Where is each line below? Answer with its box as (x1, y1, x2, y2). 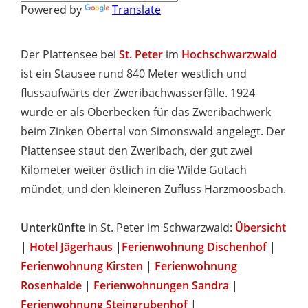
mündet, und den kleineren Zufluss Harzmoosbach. (21, 181, 286, 197)
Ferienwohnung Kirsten (21, 258, 143, 274)
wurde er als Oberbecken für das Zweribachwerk (21, 104, 271, 120)
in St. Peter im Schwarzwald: (88, 220, 235, 235)
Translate (112, 2, 161, 17)
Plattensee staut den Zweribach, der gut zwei (21, 143, 252, 158)
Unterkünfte (21, 220, 88, 235)
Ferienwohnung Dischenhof (122, 239, 267, 254)
